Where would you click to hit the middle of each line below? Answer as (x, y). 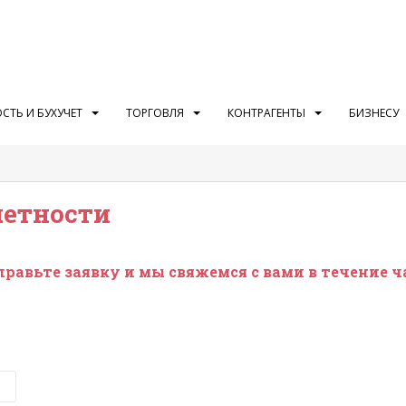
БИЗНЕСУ (374, 113)
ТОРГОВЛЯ (155, 113)
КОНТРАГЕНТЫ (266, 113)
